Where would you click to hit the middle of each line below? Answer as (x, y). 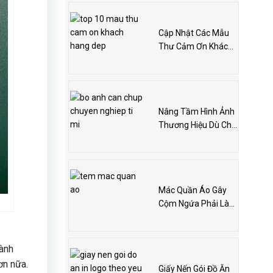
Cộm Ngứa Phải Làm (197, 204)
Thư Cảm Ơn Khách (195, 47)
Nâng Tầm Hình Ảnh (196, 112)
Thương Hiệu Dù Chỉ (196, 125)
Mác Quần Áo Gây (192, 190)
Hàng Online (181, 60)
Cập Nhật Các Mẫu (193, 33)
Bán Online (179, 139)
